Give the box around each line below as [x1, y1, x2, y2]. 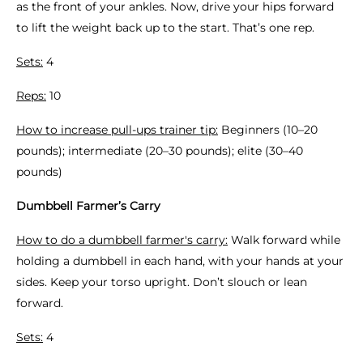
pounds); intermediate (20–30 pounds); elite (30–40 [16, 143, 303, 158]
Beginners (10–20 [218, 122, 318, 137]
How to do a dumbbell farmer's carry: [16, 233, 228, 247]
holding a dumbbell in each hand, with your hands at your [16, 254, 344, 268]
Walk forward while [228, 233, 340, 247]
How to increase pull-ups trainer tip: [16, 122, 218, 137]
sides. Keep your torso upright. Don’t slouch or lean [16, 275, 307, 289]
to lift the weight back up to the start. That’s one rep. [16, 20, 314, 35]
